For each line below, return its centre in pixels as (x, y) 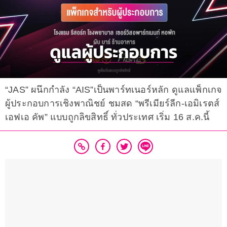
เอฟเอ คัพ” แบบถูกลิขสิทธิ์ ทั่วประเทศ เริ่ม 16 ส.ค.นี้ (107, 117)
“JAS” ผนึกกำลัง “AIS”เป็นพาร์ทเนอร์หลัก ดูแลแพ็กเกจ (114, 90)
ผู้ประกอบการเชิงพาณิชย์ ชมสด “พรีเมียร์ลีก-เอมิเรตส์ (112, 104)
